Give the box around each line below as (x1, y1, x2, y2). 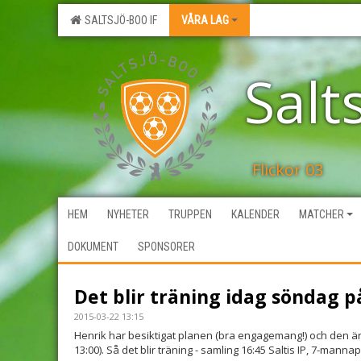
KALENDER (231, 208, 280, 221)
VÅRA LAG (181, 14, 229, 27)
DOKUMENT (68, 240, 118, 253)
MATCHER (299, 208, 344, 221)
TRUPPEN (168, 208, 212, 221)
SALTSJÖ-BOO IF (80, 14, 157, 27)
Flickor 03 (252, 159, 323, 180)
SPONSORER (138, 240, 195, 253)
